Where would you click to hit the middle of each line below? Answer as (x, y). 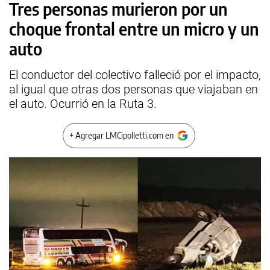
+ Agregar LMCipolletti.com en (121, 135)
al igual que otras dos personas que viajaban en (133, 89)
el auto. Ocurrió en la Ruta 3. (83, 104)
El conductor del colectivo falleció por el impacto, (135, 75)
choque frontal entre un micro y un (134, 29)
